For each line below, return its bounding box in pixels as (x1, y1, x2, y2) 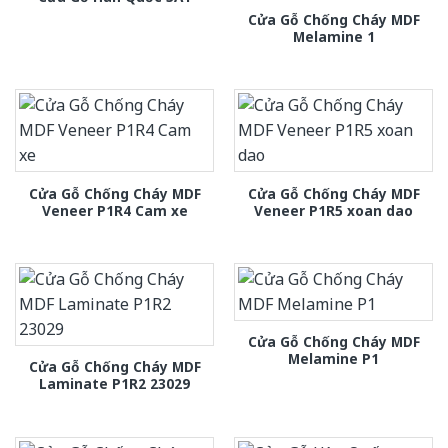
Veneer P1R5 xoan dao (254, 200, 413, 220)
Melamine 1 (292, 26, 375, 46)
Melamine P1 (288, 349, 379, 369)
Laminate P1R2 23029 (39, 374, 190, 394)
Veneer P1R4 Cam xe (41, 200, 188, 220)
